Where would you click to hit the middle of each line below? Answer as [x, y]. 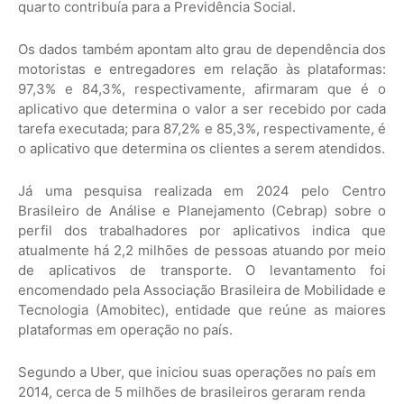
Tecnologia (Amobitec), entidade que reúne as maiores [202, 310]
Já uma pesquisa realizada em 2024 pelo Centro [202, 191]
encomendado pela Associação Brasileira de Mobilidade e [202, 290]
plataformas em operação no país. [125, 330]
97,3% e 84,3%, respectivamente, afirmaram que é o [202, 89]
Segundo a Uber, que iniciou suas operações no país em [197, 372]
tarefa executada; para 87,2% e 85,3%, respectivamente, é [202, 129]
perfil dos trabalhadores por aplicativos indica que [202, 231]
